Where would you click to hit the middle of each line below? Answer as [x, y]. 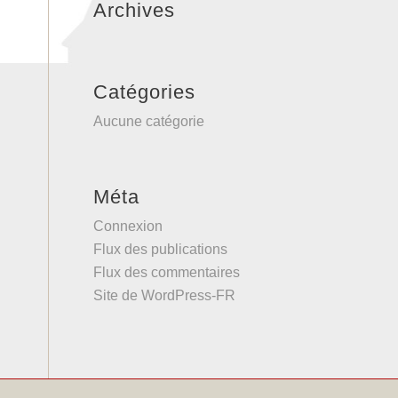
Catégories [145, 92]
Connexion [128, 226]
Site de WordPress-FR [165, 295]
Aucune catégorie [149, 121]
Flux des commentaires [167, 272]
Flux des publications [161, 249]
